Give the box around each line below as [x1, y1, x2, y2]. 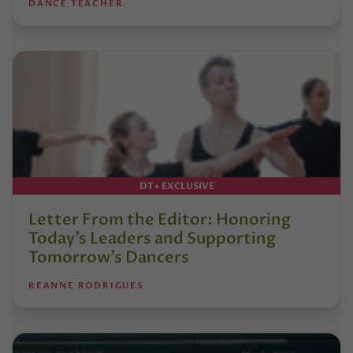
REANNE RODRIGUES [28, 279, 144, 292]
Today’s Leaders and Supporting [28, 227, 276, 249]
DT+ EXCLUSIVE [139, 179, 214, 192]
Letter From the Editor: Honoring [28, 208, 291, 230]
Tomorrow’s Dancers [28, 246, 189, 268]
